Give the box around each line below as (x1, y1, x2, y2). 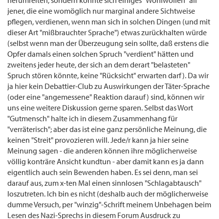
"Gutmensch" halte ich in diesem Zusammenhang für (7, 113, 177, 124)
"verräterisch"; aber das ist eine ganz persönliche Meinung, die (7, 124, 207, 134)
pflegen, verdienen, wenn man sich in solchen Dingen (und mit (7, 17, 210, 27)
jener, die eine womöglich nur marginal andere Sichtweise (7, 6, 195, 16)
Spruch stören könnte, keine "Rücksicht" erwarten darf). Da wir (7, 70, 209, 81)
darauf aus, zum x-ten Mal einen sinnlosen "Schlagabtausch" (7, 178, 201, 188)
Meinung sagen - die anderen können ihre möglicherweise (7, 146, 197, 156)
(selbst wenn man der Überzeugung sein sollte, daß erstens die (7, 38, 209, 48)
